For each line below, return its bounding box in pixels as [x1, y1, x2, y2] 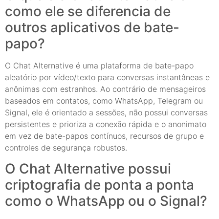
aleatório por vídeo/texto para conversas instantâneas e [5, 72, 210, 83]
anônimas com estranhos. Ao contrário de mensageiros [5, 84, 206, 94]
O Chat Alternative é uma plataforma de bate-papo [5, 61, 194, 71]
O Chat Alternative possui [5, 160, 171, 177]
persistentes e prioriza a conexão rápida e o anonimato [5, 119, 206, 130]
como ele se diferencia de [5, 3, 171, 20]
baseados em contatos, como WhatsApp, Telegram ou [5, 96, 203, 106]
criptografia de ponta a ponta [5, 176, 194, 193]
